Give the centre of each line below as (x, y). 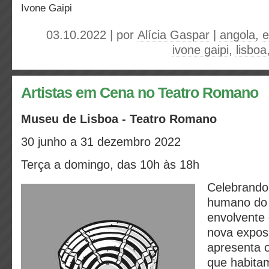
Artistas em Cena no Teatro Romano (140, 93)
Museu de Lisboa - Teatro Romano (119, 119)
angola (237, 35)
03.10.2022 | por (92, 35)
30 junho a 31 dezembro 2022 (101, 142)
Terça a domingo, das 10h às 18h (110, 165)
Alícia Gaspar (174, 35)
